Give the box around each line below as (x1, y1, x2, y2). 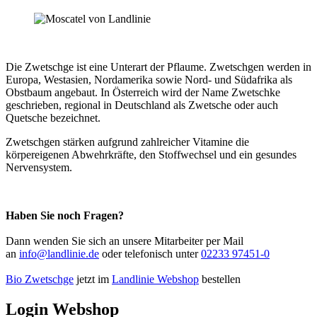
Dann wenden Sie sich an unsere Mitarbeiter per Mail (6, 234, 243, 247)
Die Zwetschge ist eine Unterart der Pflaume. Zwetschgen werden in (6, 60, 311, 73)
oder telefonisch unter (99, 247, 201, 260)
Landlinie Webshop (112, 272, 199, 285)
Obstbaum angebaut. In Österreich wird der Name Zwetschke (6, 86, 280, 98)
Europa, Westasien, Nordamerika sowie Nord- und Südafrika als (6, 73, 292, 86)
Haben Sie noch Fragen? (6, 209, 124, 221)
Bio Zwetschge (6, 272, 74, 285)
